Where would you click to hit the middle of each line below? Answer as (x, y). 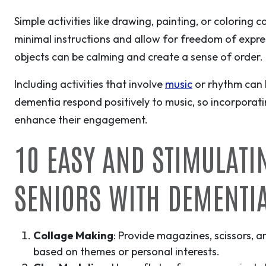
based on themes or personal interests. (126, 252)
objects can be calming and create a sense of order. (139, 57)
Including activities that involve (90, 84)
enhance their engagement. (81, 120)
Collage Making (73, 236)
